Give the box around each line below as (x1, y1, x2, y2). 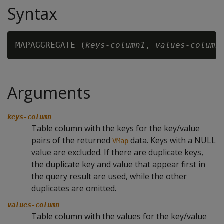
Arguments (7, 82, 90, 103)
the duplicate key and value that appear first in (31, 159, 205, 170)
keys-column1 (85, 40, 145, 50)
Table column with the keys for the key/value (31, 123, 200, 134)
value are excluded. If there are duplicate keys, (31, 147, 203, 158)
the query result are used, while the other (31, 171, 187, 182)
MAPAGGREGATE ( (15, 40, 85, 50)
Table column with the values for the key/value (31, 211, 207, 222)
